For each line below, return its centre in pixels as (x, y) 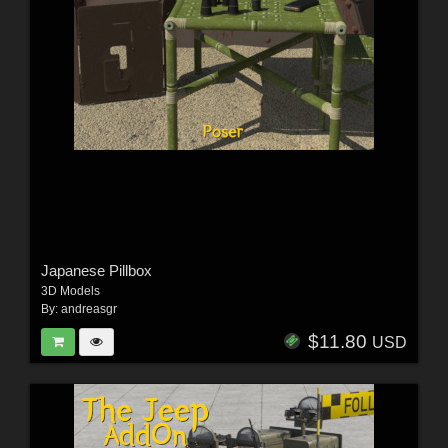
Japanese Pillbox (96, 270)
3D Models (70, 290)
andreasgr (88, 308)
